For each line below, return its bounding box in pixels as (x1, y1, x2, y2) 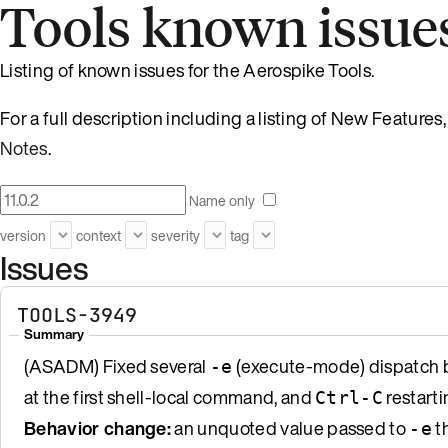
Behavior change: (24, 414, 172, 441)
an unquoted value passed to (171, 414, 410, 441)
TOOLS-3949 (17, 301, 137, 328)
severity (151, 224, 200, 246)
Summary (24, 323, 84, 344)
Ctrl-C (315, 386, 384, 408)
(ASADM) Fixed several (24, 352, 211, 379)
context (76, 224, 121, 246)
